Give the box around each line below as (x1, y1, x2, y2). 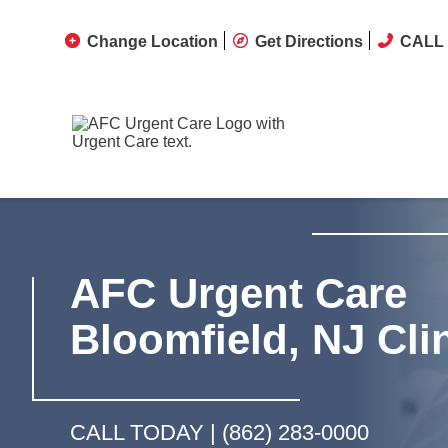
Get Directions (255, 17, 363, 34)
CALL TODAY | (70, 411, 222, 436)
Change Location (87, 17, 218, 34)
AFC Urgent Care (70, 261, 407, 308)
